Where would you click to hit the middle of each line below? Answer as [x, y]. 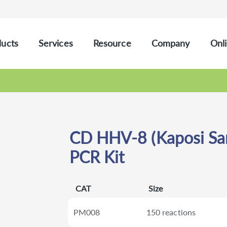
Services [55, 43]
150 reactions [171, 212]
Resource [112, 43]
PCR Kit [97, 157]
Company [171, 43]
